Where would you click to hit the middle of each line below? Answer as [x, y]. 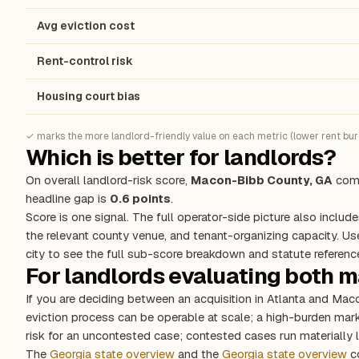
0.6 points [140, 198]
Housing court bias [89, 96]
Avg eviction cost [86, 26]
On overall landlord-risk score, [108, 180]
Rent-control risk [85, 61]
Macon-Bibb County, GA [262, 180]
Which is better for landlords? [181, 157]
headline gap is [68, 198]
